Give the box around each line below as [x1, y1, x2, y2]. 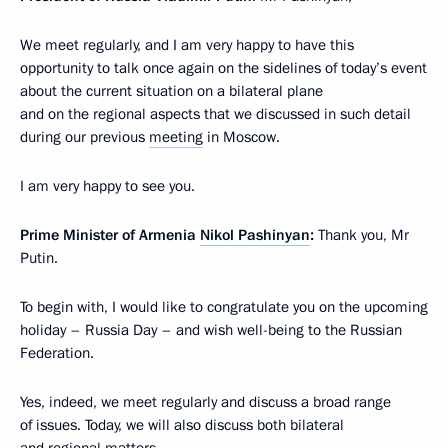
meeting [149, 127, 203, 148]
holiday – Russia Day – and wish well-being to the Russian [20, 320, 402, 341]
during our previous [20, 127, 149, 148]
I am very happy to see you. [20, 176, 195, 197]
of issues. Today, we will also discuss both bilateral [20, 415, 344, 436]
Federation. [20, 343, 94, 364]
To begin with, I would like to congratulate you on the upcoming [20, 297, 428, 318]
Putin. [20, 248, 58, 269]
